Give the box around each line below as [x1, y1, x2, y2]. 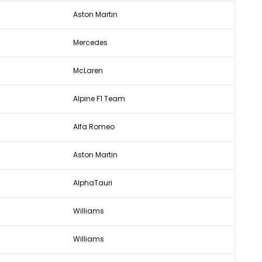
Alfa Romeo [73, 122, 115, 132]
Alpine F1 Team [73, 94, 125, 104]
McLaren [73, 65, 103, 75]
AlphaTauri [73, 178, 112, 188]
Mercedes [73, 37, 108, 47]
